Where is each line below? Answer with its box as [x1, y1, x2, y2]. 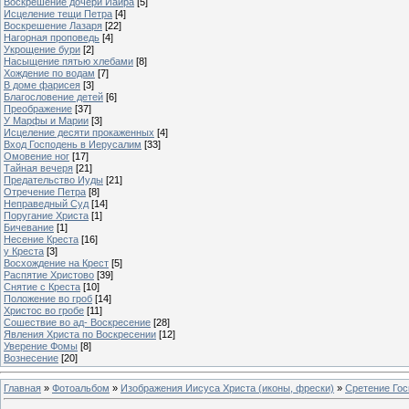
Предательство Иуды [4, 173, 103, 185]
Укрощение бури [4, 43, 80, 55]
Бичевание [4, 221, 54, 233]
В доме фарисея [4, 79, 80, 90]
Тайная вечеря [4, 162, 73, 173]
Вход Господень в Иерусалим [4, 138, 142, 150]
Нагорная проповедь [4, 31, 100, 43]
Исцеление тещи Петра [4, 7, 112, 19]
